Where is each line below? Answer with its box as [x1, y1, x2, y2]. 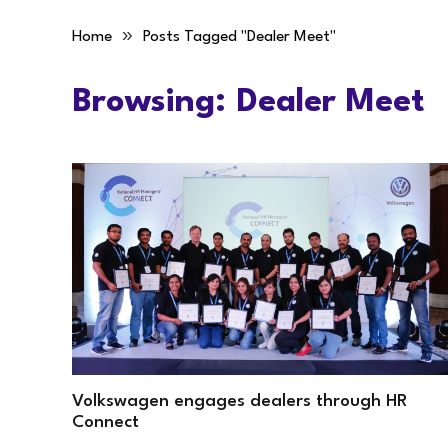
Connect [72, 413, 139, 431]
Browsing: [72, 86, 236, 119]
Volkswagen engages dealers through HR [72, 392, 407, 410]
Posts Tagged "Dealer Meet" [143, 29, 336, 45]
